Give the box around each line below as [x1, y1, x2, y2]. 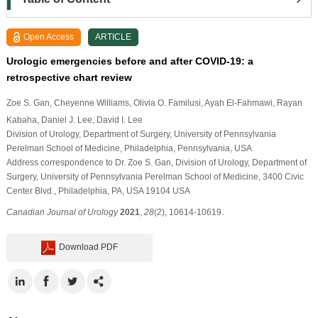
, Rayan [272, 97, 302, 108]
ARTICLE [95, 31, 132, 42]
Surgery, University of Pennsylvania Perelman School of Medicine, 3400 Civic [6, 171, 304, 182]
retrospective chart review [6, 71, 132, 83]
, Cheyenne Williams [49, 97, 129, 108]
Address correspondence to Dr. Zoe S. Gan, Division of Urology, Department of [6, 157, 307, 168]
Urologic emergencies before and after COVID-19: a [6, 55, 253, 67]
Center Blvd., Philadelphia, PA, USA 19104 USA [6, 185, 190, 196]
